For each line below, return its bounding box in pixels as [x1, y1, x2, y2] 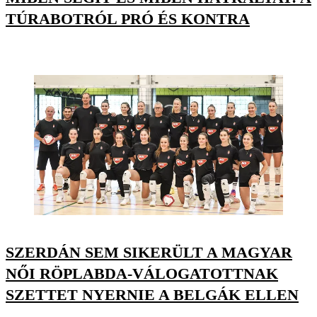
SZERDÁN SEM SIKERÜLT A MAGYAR [6, 243, 292, 262]
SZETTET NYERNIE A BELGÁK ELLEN [6, 286, 299, 304]
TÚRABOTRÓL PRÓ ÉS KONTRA [6, 9, 250, 28]
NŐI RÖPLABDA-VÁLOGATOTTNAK [6, 265, 278, 283]
